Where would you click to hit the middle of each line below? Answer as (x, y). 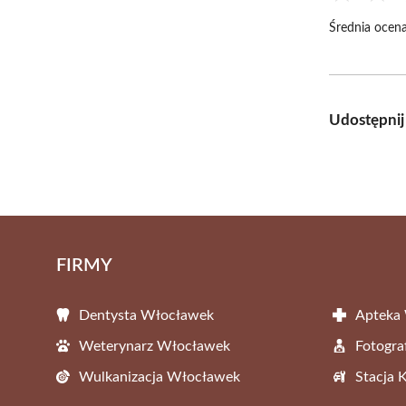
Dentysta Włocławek (146, 315)
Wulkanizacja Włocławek (159, 377)
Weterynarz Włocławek (155, 346)
